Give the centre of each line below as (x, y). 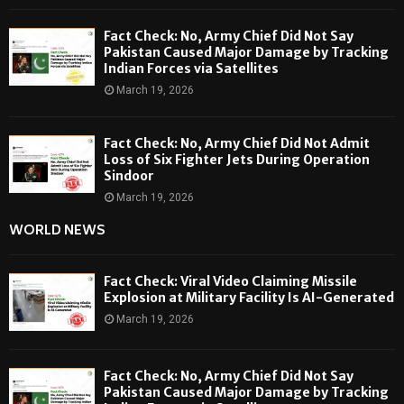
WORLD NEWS (57, 232)
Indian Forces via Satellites (191, 69)
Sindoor (129, 176)
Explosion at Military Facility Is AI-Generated (249, 298)
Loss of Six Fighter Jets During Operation (237, 160)
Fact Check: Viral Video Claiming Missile (230, 282)
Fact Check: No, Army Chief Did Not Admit (237, 144)
